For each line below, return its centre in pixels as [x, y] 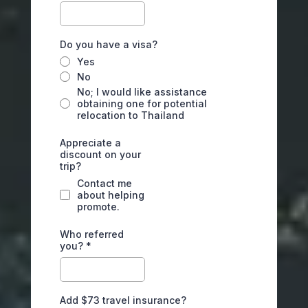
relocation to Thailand [131, 115]
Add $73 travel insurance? [123, 300]
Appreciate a [90, 143]
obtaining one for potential [142, 103]
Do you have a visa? [109, 44]
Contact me [104, 183]
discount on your [100, 154]
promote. [98, 207]
